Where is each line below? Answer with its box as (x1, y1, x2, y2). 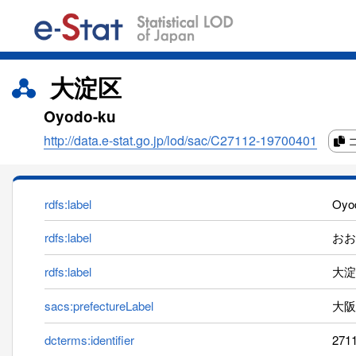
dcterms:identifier (44, 331, 134, 349)
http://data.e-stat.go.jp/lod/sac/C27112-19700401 (44, 131, 317, 150)
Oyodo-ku (44, 106, 116, 128)
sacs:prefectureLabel (44, 297, 153, 315)
